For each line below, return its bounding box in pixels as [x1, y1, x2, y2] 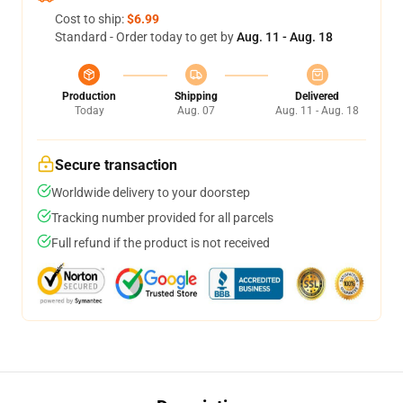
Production [62, 90, 116, 103]
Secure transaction [55, 157, 177, 174]
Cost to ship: [55, 12, 127, 26]
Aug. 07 [176, 104, 215, 117]
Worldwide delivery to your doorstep [51, 185, 250, 200]
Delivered [295, 90, 339, 103]
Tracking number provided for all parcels [51, 210, 273, 225]
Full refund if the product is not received [51, 236, 270, 250]
